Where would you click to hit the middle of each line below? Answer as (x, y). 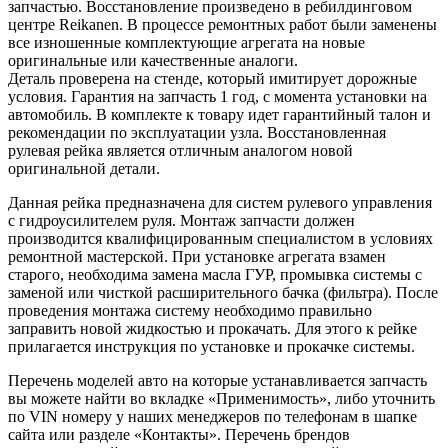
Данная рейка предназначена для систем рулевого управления (220, 202)
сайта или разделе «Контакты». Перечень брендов (179, 434)
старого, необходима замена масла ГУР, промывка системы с (215, 274)
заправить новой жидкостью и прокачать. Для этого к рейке (212, 328)
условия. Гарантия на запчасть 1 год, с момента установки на (217, 96)
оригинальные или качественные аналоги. (153, 60)
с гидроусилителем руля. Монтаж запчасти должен (181, 220)
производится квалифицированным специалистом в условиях (220, 238)
